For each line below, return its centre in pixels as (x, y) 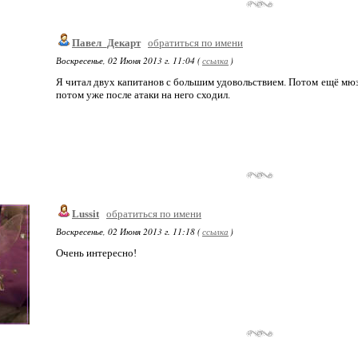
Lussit (86, 214)
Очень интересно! (96, 253)
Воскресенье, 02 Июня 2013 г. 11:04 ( (128, 60)
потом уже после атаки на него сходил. (143, 95)
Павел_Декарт (106, 43)
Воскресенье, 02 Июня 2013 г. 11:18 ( (128, 231)
